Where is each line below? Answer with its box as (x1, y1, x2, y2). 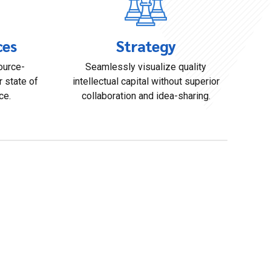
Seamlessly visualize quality (85, 61, 206, 73)
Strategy (116, 35, 175, 56)
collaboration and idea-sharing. (81, 90, 211, 102)
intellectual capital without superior (72, 76, 220, 88)
